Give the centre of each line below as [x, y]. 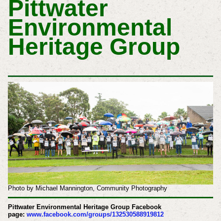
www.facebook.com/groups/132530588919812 [95, 215]
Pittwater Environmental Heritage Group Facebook [84, 207]
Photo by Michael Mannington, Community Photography [87, 188]
